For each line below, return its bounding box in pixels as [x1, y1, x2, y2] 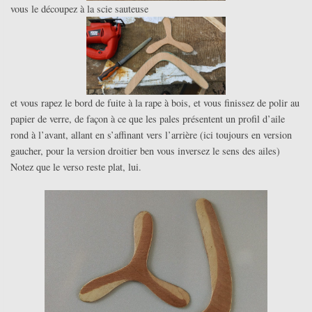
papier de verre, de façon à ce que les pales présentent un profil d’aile [10, 112, 285, 126]
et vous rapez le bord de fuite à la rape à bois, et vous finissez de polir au [10, 96, 299, 110]
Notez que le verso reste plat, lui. [10, 160, 141, 174]
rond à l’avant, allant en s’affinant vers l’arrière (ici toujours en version [10, 128, 292, 142]
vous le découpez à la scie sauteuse [10, 2, 148, 16]
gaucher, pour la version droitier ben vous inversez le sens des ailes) [10, 144, 280, 158]
